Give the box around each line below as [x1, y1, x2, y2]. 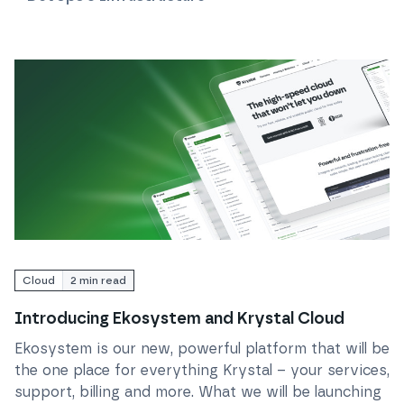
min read [77, 274, 126, 287]
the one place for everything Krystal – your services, [14, 362, 390, 379]
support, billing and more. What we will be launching [14, 383, 381, 400]
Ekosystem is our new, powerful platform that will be [14, 340, 390, 357]
